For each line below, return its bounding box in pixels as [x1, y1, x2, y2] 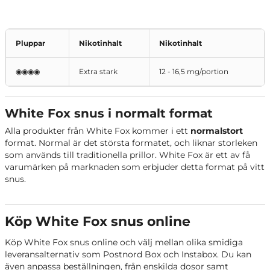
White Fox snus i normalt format [5, 105, 213, 121]
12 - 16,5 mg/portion [159, 66, 228, 76]
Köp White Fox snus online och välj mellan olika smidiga [5, 236, 243, 248]
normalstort [190, 125, 243, 136]
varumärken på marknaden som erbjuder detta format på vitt [5, 161, 265, 172]
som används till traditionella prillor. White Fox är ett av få [5, 149, 250, 160]
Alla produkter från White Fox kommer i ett [5, 125, 190, 136]
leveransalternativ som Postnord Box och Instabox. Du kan [5, 248, 251, 260]
